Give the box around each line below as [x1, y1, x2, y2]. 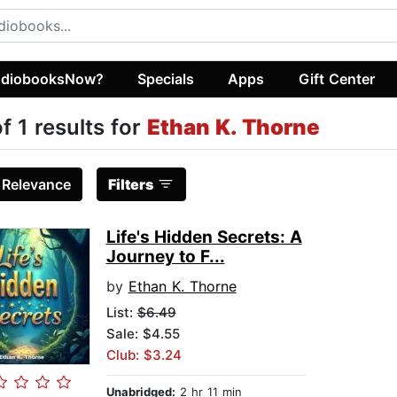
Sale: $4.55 [105, 325, 180, 343]
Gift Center [298, 69, 375, 88]
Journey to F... [105, 246, 225, 268]
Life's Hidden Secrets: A [105, 227, 302, 248]
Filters [107, 175, 153, 194]
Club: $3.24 [105, 346, 182, 364]
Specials [137, 69, 195, 88]
